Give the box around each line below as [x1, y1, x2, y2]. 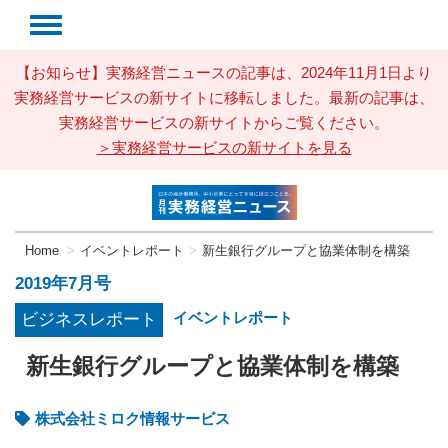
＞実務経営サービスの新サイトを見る [96, 139, 352, 156]
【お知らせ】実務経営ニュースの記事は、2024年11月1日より [16, 64, 432, 81]
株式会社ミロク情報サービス [35, 409, 230, 427]
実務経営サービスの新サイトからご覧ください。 [59, 114, 389, 131]
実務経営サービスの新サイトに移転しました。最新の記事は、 [14, 89, 434, 106]
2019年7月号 [15, 273, 111, 293]
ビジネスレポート [21, 309, 157, 329]
